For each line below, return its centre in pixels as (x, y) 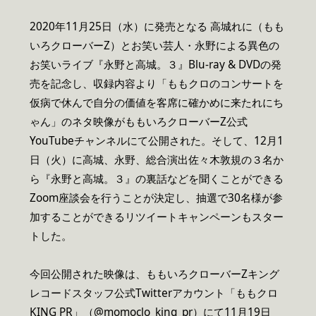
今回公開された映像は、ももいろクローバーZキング (154, 274)
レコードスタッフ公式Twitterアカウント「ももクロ (154, 293)
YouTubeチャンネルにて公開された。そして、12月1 (157, 140)
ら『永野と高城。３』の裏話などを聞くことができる (157, 178)
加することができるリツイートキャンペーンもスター (157, 217)
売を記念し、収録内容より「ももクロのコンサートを (157, 83)
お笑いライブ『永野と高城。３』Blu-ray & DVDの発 (156, 64)
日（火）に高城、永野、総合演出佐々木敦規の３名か (157, 159)
